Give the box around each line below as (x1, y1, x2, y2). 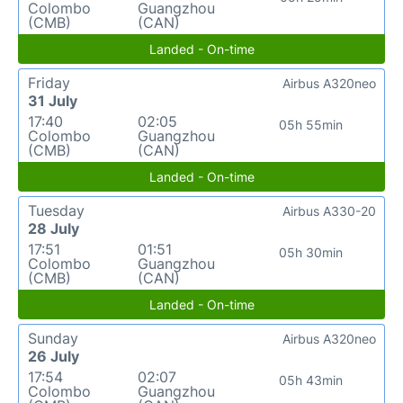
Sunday (28, 329, 78, 348)
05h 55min (279, 117, 344, 133)
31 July (28, 92, 77, 111)
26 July (28, 347, 79, 366)
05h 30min (279, 245, 344, 261)
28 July (28, 219, 79, 238)
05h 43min (279, 372, 344, 389)
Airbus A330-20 (282, 203, 376, 219)
